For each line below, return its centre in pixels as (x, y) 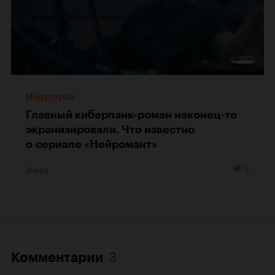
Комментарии (57, 258)
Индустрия (50, 97)
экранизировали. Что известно (110, 130)
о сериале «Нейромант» (91, 145)
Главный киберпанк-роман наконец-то (131, 115)
